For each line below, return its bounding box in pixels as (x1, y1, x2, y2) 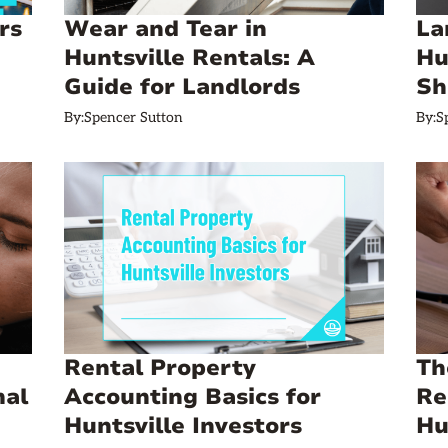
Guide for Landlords (64, 72, 300, 102)
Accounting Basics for (64, 382, 321, 412)
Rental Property (64, 353, 256, 383)
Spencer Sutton (84, 109, 183, 126)
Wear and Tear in (64, 14, 267, 44)
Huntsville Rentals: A (64, 43, 315, 73)
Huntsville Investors (64, 411, 302, 441)
